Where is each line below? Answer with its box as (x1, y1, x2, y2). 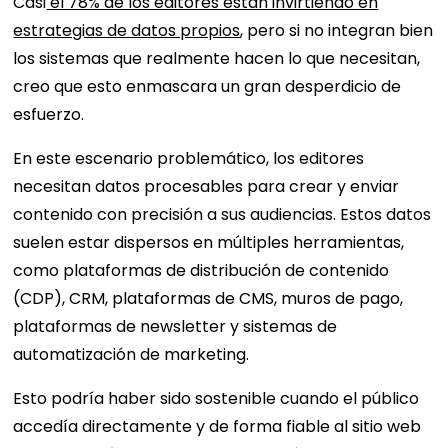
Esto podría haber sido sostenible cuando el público (13, 387, 420, 411)
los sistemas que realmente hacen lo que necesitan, (13, 47, 421, 71)
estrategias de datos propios (13, 19, 241, 43)
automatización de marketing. (13, 343, 250, 367)
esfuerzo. (13, 103, 89, 127)
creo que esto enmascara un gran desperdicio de (13, 75, 402, 99)
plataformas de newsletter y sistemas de (13, 315, 338, 339)
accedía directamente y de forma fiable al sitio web (13, 415, 422, 439)
